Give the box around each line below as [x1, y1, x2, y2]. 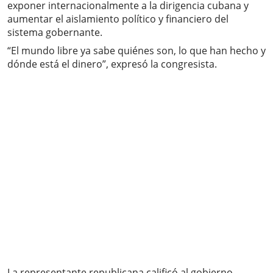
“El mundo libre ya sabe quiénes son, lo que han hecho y [7, 44, 266, 58]
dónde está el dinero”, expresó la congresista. [7, 57, 217, 71]
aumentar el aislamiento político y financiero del [7, 12, 229, 26]
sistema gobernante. [7, 26, 102, 40]
